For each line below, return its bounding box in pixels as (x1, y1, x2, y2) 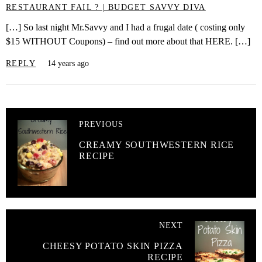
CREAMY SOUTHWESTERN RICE (79, 139, 235, 150)
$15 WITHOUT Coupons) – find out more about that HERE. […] (6, 36, 250, 47)
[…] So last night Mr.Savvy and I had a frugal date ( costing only (6, 22, 245, 33)
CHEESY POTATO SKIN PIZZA (42, 240, 183, 251)
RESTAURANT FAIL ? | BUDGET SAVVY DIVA (6, 2, 206, 12)
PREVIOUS (79, 119, 123, 129)
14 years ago (47, 58, 89, 68)
